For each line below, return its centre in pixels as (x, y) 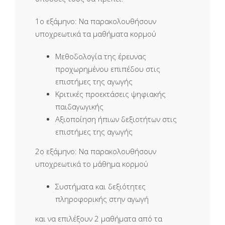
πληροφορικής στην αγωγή (102, 199)
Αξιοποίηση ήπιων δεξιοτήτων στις (116, 119)
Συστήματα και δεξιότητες (100, 187)
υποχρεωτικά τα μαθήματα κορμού (96, 34)
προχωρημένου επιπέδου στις (108, 69)
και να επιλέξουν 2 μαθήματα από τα (99, 219)
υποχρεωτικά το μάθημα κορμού (92, 164)
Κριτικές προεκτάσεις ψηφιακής (110, 94)
